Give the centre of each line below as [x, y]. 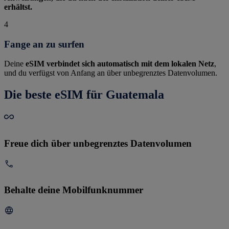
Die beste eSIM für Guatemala [84, 95]
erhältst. [18, 7]
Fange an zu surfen [44, 44]
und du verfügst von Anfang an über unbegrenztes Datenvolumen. [111, 73]
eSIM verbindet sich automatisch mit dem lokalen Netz [120, 64]
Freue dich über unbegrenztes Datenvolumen [98, 143]
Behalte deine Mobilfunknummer [74, 190]
